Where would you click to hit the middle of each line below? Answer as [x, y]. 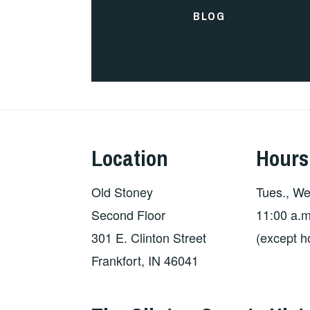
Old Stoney [122, 191]
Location [130, 158]
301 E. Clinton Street [149, 237]
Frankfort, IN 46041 [145, 260]
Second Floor [128, 214]
